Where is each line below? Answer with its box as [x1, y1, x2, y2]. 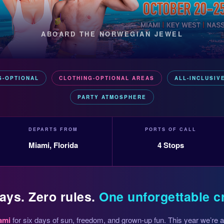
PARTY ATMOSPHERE [77, 93, 146, 101]
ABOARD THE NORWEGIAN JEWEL [41, 29, 183, 39]
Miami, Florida [28, 139, 78, 151]
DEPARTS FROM [28, 126, 78, 133]
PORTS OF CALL [144, 126, 196, 133]
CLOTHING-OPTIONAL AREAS [58, 74, 154, 82]
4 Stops [157, 139, 184, 151]
